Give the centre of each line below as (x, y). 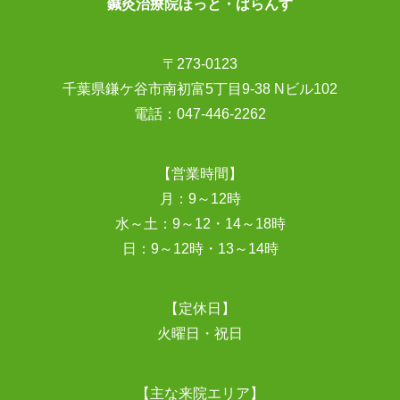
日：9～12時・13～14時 (200, 248)
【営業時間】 (200, 173)
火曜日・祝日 (200, 334)
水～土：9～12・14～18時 (200, 223)
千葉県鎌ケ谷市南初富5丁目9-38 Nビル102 (200, 88)
